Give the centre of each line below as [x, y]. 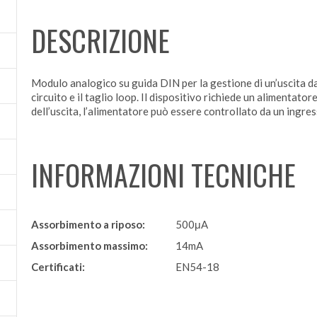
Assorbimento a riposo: [88, 224]
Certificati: [58, 266]
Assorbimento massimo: [90, 245]
